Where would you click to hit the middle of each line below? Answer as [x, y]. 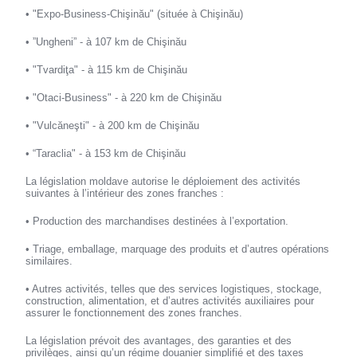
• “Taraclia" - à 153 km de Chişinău [106, 154]
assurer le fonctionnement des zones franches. [134, 313]
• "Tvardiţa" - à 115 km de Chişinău [107, 70]
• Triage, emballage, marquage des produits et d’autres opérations [178, 249]
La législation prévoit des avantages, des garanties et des [159, 341]
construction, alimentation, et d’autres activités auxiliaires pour [170, 301]
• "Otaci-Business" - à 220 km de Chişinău [124, 98]
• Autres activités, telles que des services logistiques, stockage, [174, 289]
